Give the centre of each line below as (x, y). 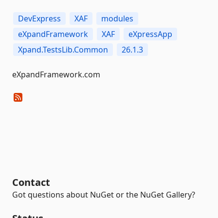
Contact (31, 182)
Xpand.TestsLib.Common (63, 50)
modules (117, 18)
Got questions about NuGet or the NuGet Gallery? (104, 195)
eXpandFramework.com (56, 74)
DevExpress (39, 18)
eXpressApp (150, 34)
